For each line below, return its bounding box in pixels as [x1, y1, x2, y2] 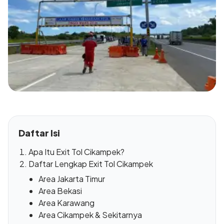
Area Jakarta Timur [38, 173, 105, 184]
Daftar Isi [18, 127, 60, 139]
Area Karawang [38, 197, 94, 208]
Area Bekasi [38, 185, 82, 196]
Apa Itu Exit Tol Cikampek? [28, 146, 124, 157]
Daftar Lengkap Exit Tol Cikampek [28, 158, 153, 169]
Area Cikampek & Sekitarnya [38, 209, 142, 220]
